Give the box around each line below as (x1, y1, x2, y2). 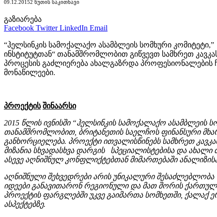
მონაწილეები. (4, 68, 55, 77)
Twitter (36, 23, 58, 32)
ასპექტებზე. (4, 200, 46, 208)
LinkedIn (60, 23, 88, 32)
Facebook (4, 23, 34, 32)
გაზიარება (4, 15, 42, 23)
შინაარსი (43, 101, 76, 110)
